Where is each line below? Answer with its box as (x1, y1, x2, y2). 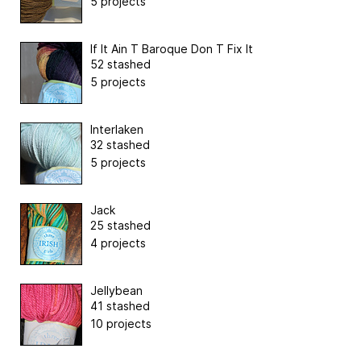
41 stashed (90, 299, 150, 313)
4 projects (90, 236, 146, 251)
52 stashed (90, 57, 151, 72)
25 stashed (90, 218, 151, 233)
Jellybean (90, 284, 143, 298)
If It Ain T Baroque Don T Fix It (90, 42, 253, 56)
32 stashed (90, 138, 150, 152)
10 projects (90, 317, 151, 331)
